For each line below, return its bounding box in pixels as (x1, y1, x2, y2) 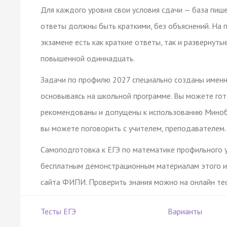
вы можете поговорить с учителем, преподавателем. (41, 123, 226, 133)
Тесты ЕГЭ (41, 206, 76, 216)
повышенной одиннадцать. (41, 53, 135, 63)
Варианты (167, 206, 202, 216)
